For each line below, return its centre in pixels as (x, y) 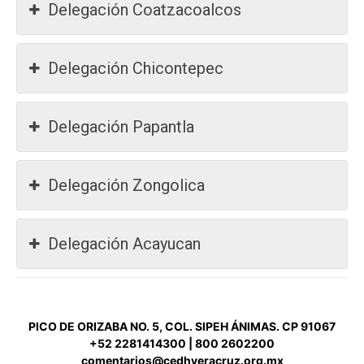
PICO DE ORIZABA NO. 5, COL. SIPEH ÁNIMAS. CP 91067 (182, 327)
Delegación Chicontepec (136, 69)
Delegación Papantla (121, 127)
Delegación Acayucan (124, 244)
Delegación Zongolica (126, 186)
